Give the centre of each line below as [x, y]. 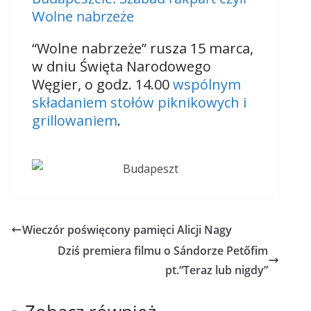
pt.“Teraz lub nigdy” [217, 270]
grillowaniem [75, 120]
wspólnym [207, 84]
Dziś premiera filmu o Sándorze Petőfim [163, 250]
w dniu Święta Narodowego [121, 66]
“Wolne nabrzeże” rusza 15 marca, [143, 48]
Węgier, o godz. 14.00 [102, 84]
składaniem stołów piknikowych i [139, 102]
